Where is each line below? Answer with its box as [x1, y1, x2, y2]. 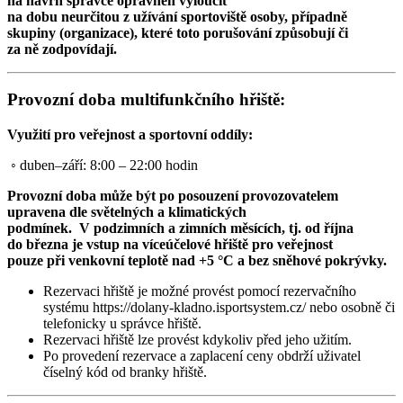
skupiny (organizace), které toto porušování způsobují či [7, 24, 348, 40]
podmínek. [7, 220, 76, 237]
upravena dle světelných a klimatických [7, 204, 246, 220]
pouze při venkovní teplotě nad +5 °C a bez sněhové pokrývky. [7, 253, 387, 269]
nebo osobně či [306, 300, 395, 316]
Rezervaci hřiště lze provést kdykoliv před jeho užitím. [43, 332, 352, 348]
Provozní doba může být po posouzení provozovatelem [7, 188, 338, 204]
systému [43, 300, 93, 316]
